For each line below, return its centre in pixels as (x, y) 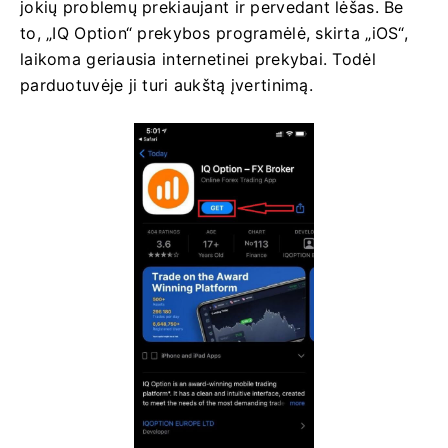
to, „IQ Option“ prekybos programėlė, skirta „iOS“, (214, 33)
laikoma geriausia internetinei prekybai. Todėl (198, 59)
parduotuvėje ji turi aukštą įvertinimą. (166, 85)
